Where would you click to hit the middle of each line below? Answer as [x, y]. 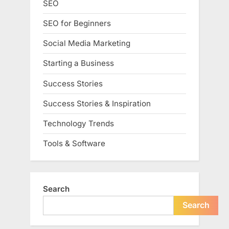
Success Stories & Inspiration [97, 103]
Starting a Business [78, 63]
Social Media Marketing [87, 43]
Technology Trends [78, 123]
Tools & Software [74, 144]
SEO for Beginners [77, 24]
